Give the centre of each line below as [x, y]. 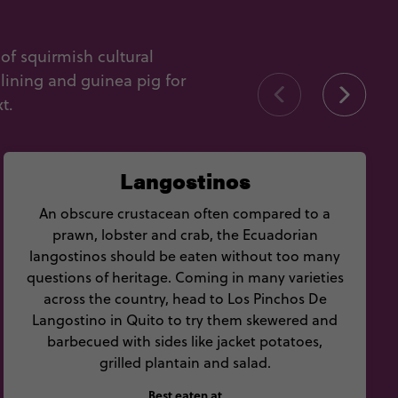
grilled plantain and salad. [185, 362]
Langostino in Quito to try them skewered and [185, 320]
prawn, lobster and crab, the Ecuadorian [185, 235]
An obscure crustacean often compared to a [185, 213]
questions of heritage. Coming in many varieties [185, 277]
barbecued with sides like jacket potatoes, [185, 341]
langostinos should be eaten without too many [185, 256]
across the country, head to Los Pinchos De [185, 298]
